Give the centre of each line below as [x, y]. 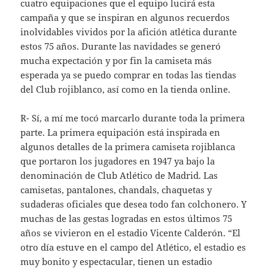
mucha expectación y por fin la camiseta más [116, 61]
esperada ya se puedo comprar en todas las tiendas [129, 75]
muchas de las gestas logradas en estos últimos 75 [127, 219]
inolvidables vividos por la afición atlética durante [129, 32]
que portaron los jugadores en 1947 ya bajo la [118, 161]
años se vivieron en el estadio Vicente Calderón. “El [131, 233]
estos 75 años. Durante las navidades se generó [121, 46]
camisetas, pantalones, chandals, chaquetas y [116, 190]
